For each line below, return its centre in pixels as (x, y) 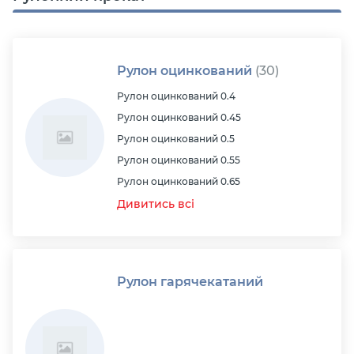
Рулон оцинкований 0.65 (179, 181)
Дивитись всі (156, 204)
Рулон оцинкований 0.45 (179, 117)
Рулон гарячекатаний (190, 282)
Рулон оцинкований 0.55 (179, 160)
